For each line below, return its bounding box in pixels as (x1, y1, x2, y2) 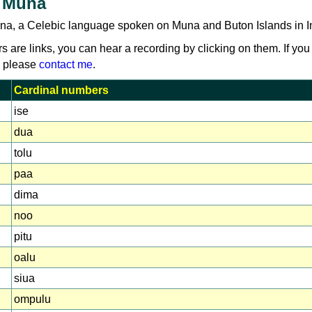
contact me (39, 58, 93, 70)
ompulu (14, 293, 51, 305)
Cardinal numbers (14, 84, 109, 96)
